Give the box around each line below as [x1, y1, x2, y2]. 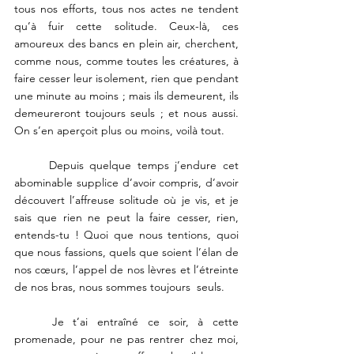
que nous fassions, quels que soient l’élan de [14, 245, 239, 260]
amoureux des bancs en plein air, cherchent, [14, 36, 239, 51]
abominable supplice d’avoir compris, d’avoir [14, 175, 239, 190]
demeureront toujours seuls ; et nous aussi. [14, 106, 239, 121]
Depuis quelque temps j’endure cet [14, 158, 49, 173]
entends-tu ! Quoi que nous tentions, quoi [14, 228, 239, 243]
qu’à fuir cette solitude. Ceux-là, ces [14, 19, 239, 34]
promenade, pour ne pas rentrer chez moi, [14, 332, 239, 347]
